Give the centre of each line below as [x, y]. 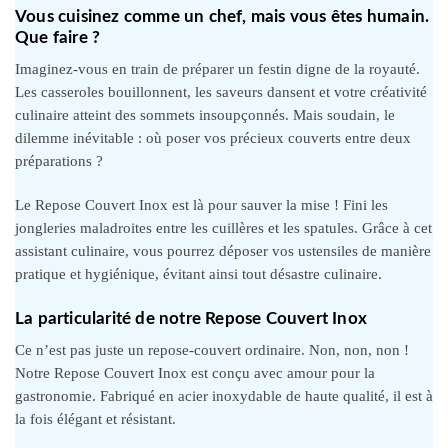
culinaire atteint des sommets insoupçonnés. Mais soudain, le [205, 114]
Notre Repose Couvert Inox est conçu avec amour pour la [195, 372]
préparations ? [59, 160]
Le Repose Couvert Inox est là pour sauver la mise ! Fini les [201, 204]
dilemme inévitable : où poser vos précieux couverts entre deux [213, 137]
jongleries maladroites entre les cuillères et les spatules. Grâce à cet [223, 227]
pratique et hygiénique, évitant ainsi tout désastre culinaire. [198, 273]
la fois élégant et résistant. [95, 418]
